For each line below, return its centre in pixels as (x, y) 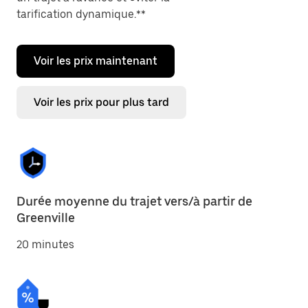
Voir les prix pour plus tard (101, 102)
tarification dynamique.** (81, 14)
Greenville (46, 218)
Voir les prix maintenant (96, 61)
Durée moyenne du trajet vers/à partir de (134, 201)
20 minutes (45, 244)
